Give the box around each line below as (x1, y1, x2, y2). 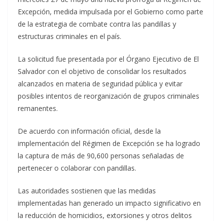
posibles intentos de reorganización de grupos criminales (18, 91, 199, 101)
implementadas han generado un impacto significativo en (18, 198, 201, 208)
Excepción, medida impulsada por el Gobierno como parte (18, 6, 203, 16)
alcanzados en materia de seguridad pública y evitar (18, 78, 183, 88)
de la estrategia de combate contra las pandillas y (18, 19, 176, 29)
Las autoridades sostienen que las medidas (18, 185, 156, 195)
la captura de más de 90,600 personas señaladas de (18, 150, 184, 160)
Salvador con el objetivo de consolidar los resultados (18, 66, 186, 76)
